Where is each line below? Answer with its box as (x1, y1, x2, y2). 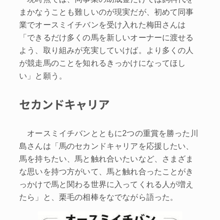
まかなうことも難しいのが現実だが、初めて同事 (19, 7, 194, 16)
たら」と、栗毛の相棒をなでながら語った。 (19, 192, 178, 201)
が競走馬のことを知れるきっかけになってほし (19, 58, 186, 67)
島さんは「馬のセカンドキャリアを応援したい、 (19, 141, 194, 150)
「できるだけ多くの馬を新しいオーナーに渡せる (19, 32, 194, 42)
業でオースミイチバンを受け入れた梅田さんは (19, 20, 186, 29)
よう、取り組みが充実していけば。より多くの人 (19, 45, 194, 55)
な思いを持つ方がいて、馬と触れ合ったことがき (19, 166, 194, 176)
